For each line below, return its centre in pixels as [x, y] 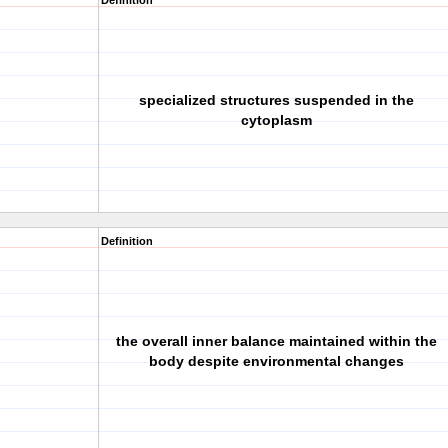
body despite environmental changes [276, 361]
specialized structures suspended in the [276, 100]
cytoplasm [276, 120]
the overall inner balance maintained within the [276, 341]
